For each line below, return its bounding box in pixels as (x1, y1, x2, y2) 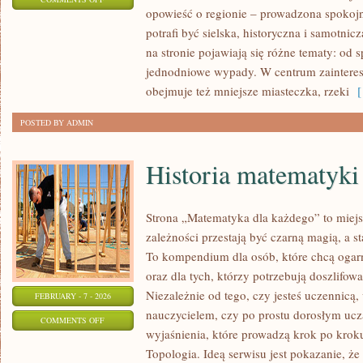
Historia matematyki (146, 156, 359, 191)
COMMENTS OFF (41, 314, 105, 326)
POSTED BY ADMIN (20, 117, 93, 128)
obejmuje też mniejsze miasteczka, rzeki (146, 83, 349, 99)
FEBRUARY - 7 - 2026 (35, 290, 111, 301)
